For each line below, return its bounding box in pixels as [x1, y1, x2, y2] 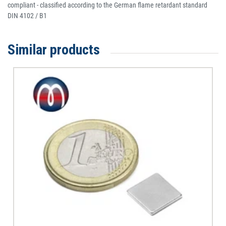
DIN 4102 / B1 [8, 12, 47, 20]
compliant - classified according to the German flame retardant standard [8, 1, 207, 10]
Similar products [8, 41, 100, 59]
